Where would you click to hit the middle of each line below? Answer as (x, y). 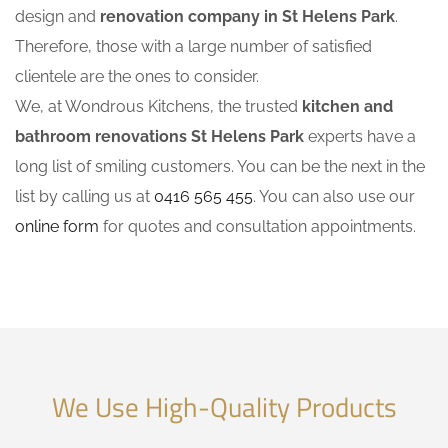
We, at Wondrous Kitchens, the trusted (158, 107)
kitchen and (347, 107)
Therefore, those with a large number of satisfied (193, 47)
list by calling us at (84, 197)
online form (57, 227)
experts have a (360, 137)
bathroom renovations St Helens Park (159, 137)
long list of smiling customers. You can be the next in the (220, 167)
